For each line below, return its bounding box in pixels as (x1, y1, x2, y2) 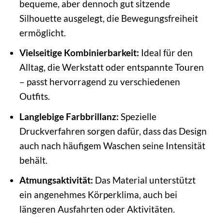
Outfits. (19, 91, 50, 102)
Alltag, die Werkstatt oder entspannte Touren (19, 62, 204, 73)
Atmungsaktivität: (19, 174, 93, 186)
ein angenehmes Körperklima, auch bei (19, 189, 177, 201)
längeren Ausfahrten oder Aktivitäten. (19, 203, 175, 215)
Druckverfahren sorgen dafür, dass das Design (19, 125, 207, 137)
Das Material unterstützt (93, 174, 196, 186)
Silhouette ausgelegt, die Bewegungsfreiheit (19, 12, 198, 24)
